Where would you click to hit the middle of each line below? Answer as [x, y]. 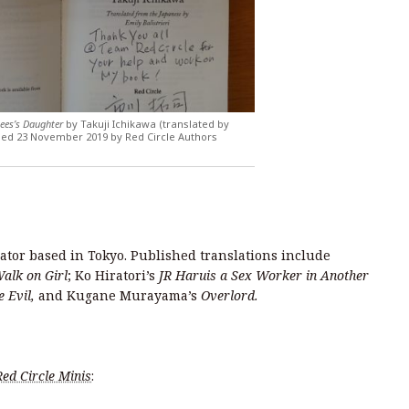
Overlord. [231, 295]
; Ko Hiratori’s [113, 275]
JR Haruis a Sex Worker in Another [264, 275]
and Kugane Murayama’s [120, 295]
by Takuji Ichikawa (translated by [147, 123]
